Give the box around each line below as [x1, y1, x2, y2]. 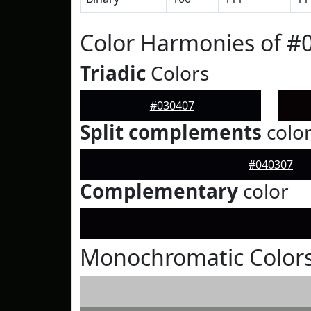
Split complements [80, 119, 262, 145]
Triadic [80, 60, 146, 86]
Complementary [80, 178, 238, 204]
